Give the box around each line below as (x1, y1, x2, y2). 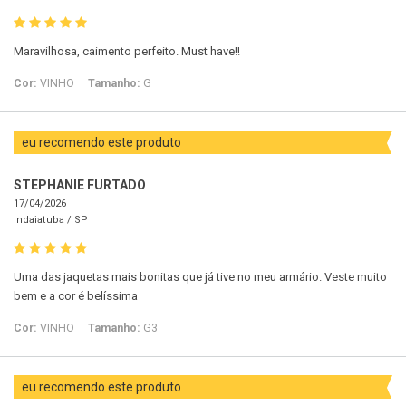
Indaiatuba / (14, 214, 74, 227)
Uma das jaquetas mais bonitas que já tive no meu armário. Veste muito (14, 270, 387, 285)
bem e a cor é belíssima (14, 289, 138, 304)
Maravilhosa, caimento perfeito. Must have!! (14, 44, 240, 59)
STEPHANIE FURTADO (14, 178, 146, 193)
